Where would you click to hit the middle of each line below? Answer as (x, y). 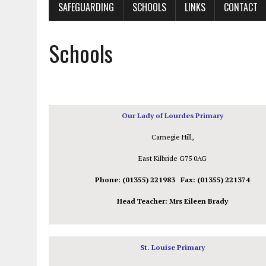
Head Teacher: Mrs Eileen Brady (172, 201)
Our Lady (139, 116)
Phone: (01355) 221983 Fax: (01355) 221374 (172, 180)
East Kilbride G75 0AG (172, 159)
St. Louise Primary (172, 248)
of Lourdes (175, 116)
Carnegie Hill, (172, 137)
